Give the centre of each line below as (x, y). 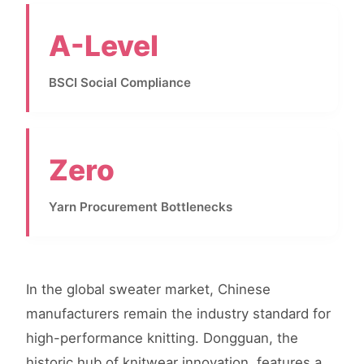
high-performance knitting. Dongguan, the (162, 338)
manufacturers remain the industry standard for (178, 313)
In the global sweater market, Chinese (148, 289)
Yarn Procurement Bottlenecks (141, 206)
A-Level (104, 45)
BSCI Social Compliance (120, 82)
